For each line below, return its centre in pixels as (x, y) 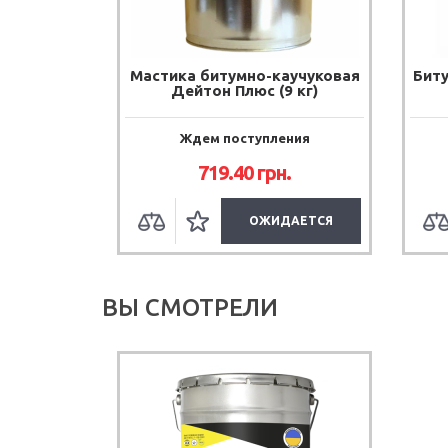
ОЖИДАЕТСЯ (291, 220)
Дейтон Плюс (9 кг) (244, 90)
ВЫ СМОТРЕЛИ (190, 307)
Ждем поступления (244, 138)
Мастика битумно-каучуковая (244, 75)
